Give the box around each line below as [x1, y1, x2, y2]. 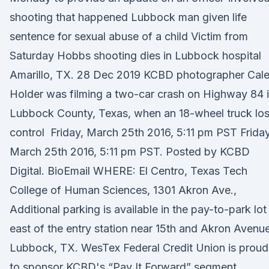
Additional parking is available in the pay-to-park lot [10, 203, 267, 216]
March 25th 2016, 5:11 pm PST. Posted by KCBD [10, 145, 250, 158]
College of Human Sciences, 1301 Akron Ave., [10, 184, 237, 196]
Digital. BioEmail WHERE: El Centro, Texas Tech [10, 165, 247, 177]
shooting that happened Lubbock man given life [10, 11, 247, 23]
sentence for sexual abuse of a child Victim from [10, 30, 248, 43]
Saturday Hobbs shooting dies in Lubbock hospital [10, 49, 261, 62]
